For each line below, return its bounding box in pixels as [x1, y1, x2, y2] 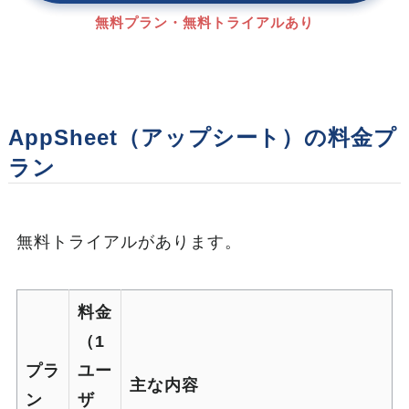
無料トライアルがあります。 [16, 233, 242, 252]
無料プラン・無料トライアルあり [95, 15, 314, 31]
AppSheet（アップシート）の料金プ [8, 125, 398, 151]
